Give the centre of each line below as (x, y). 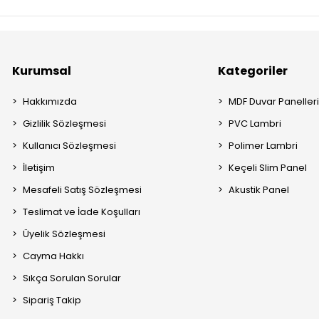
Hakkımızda (50, 102)
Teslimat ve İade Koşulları (82, 212)
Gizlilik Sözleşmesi (65, 124)
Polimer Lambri (263, 146)
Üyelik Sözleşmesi (64, 234)
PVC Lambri (255, 124)
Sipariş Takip (52, 300)
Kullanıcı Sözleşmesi (70, 146)
